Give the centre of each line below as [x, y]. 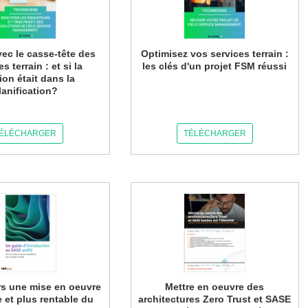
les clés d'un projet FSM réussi [215, 66]
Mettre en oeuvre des [215, 287]
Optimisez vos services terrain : [214, 54]
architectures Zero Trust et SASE [215, 299]
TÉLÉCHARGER [214, 133]
